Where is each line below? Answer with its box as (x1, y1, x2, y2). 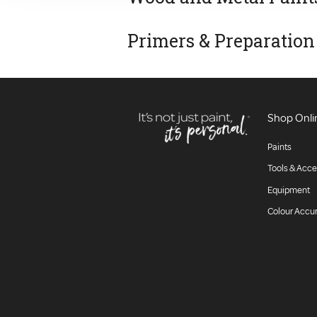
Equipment (267, 184, 311, 196)
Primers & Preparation (127, 28, 315, 52)
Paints (267, 141, 292, 153)
